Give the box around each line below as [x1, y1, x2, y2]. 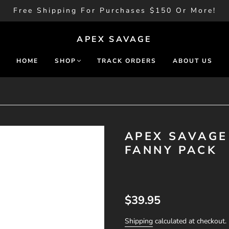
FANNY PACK [125, 143, 217, 158]
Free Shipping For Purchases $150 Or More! [13, 6, 216, 15]
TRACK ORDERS [97, 57, 156, 65]
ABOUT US [173, 57, 213, 65]
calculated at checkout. [153, 216, 226, 226]
